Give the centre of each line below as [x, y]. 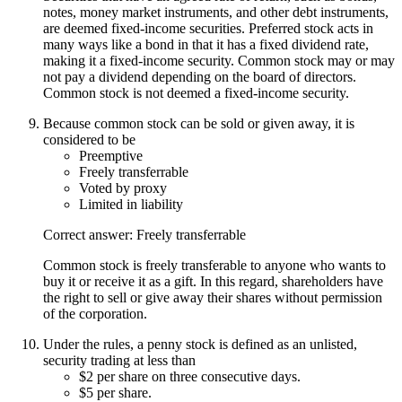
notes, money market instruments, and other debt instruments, [216, 12]
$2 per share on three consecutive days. [190, 376]
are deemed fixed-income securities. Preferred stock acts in [208, 28]
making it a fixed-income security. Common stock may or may [219, 60]
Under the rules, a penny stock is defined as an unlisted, [200, 344]
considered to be [89, 139]
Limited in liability [131, 204]
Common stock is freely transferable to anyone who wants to [214, 265]
